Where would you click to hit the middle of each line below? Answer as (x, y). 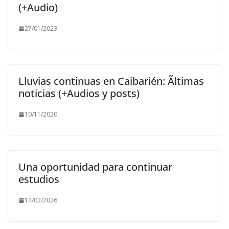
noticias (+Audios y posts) (79, 94)
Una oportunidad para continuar (95, 167)
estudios (39, 179)
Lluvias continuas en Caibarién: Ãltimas (111, 81)
